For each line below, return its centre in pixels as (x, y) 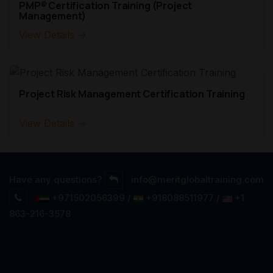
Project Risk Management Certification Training (132, 94)
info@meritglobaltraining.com (197, 180)
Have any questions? (55, 180)
